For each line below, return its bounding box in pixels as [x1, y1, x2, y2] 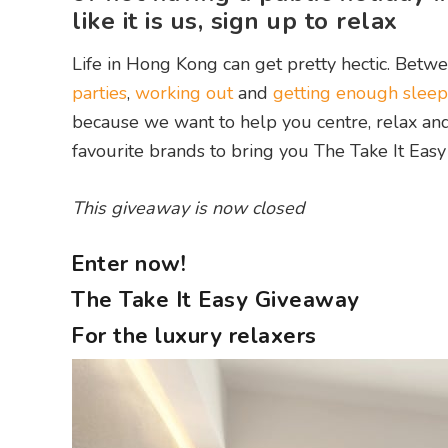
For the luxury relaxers [71, 321, 317, 352]
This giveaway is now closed [72, 196, 304, 221]
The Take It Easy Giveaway [71, 285, 360, 316]
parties [72, 81, 127, 106]
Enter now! [71, 249, 186, 280]
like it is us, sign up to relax [72, 5, 398, 38]
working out [135, 81, 233, 106]
